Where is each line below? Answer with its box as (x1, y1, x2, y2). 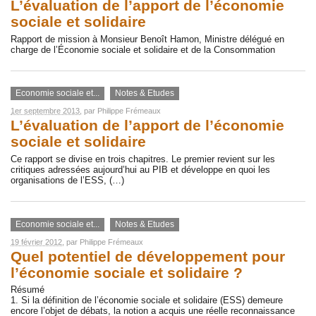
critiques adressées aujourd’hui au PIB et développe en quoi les (11, 164, 270, 175)
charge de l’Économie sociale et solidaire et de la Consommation (11, 44, 275, 55)
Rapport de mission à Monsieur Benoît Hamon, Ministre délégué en (11, 33, 284, 44)
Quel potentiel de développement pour (11, 248, 285, 265)
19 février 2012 (11, 237, 62, 246)
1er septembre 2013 (11, 107, 80, 116)
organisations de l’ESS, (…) (11, 174, 124, 186)
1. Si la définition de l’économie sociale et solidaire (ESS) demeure (11, 294, 283, 305)
